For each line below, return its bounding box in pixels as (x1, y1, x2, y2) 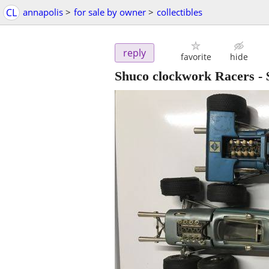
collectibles (157, 6, 202, 18)
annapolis (23, 6, 63, 18)
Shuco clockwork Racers (115, 68, 255, 84)
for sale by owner (74, 6, 146, 18)
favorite (180, 51, 211, 63)
